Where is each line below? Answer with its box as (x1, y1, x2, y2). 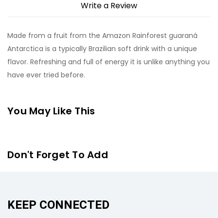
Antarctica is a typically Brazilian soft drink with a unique (7, 44, 197, 54)
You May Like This (7, 104, 95, 118)
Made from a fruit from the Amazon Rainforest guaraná (7, 31, 198, 40)
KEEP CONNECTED (7, 197, 109, 214)
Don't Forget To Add (7, 148, 108, 162)
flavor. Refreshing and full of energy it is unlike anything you (7, 57, 210, 67)
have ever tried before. (7, 70, 85, 80)
